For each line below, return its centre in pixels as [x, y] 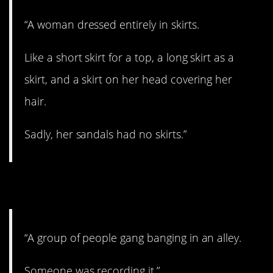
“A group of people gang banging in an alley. [133, 237]
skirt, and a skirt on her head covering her [129, 79]
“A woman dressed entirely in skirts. [112, 24]
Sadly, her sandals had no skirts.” [105, 134]
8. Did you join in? [103, 186]
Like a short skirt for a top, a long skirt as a [129, 57]
